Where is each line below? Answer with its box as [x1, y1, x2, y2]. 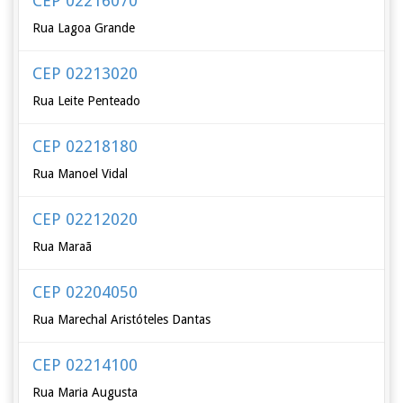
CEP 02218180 [32, 137, 139, 156]
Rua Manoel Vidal [32, 166, 129, 181]
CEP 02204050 [32, 282, 139, 301]
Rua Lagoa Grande [32, 21, 136, 35]
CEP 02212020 [32, 210, 139, 228]
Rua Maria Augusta [32, 385, 139, 399]
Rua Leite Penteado [32, 94, 141, 108]
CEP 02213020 [32, 64, 139, 83]
